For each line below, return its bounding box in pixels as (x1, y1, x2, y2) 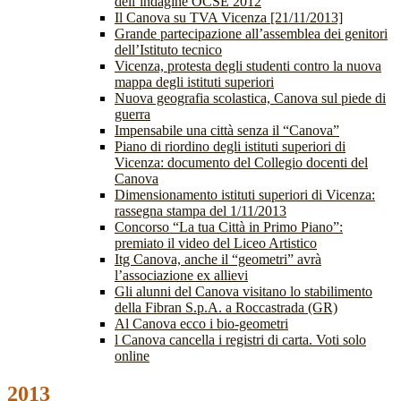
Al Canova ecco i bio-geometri (115, 316, 288, 332)
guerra (115, 107, 150, 123)
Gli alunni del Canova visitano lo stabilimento (115, 284, 372, 300)
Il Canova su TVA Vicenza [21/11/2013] (115, 10, 343, 26)
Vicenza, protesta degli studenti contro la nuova (115, 58, 381, 74)
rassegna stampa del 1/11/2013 (115, 203, 286, 219)
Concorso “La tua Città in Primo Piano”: (115, 219, 343, 235)
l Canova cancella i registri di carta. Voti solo (115, 332, 366, 348)
